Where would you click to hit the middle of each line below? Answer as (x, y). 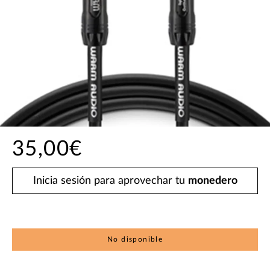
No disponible (135, 240)
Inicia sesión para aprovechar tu (110, 181)
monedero (212, 181)
